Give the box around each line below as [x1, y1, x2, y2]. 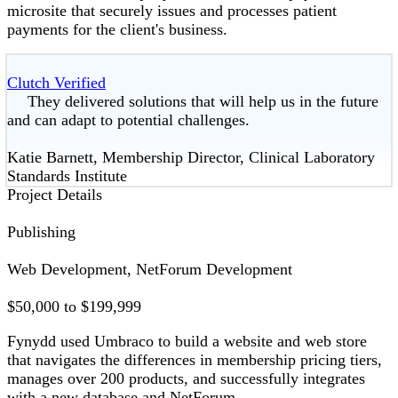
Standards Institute [7, 167, 127, 186]
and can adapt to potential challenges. [7, 111, 250, 130]
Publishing [7, 223, 76, 242]
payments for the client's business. [7, 20, 227, 39]
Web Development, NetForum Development [7, 260, 292, 279]
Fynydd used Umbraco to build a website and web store [7, 332, 367, 351]
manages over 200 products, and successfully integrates [7, 370, 365, 388]
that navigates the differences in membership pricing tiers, [7, 351, 382, 370]
